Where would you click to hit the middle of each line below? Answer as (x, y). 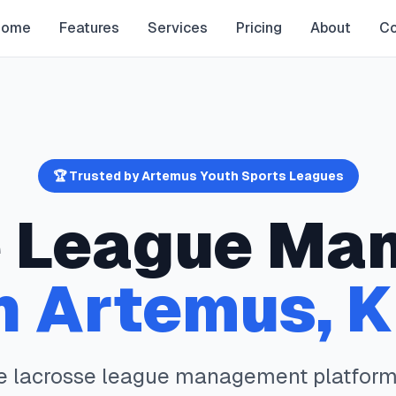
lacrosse (55, 376)
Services (177, 28)
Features (89, 28)
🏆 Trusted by (97, 176)
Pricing (259, 28)
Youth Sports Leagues (270, 176)
